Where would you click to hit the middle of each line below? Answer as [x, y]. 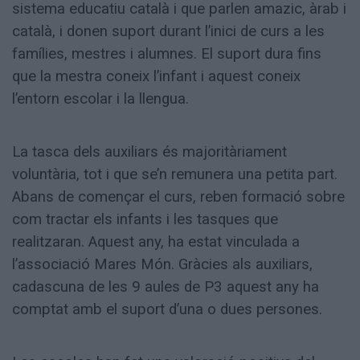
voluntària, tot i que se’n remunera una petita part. [175, 175]
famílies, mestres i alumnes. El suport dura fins [167, 54]
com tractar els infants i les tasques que [145, 220]
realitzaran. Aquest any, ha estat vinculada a [156, 242]
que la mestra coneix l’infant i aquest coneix [156, 77]
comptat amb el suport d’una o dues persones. [167, 310]
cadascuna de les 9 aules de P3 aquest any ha [166, 287]
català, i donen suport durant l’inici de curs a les [168, 32]
